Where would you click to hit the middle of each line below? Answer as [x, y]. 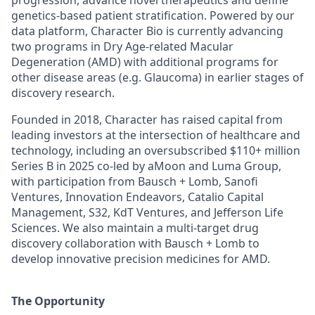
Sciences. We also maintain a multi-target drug [135, 228]
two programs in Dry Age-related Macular [122, 47]
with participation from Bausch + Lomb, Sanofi [135, 182]
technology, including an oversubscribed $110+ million [156, 151]
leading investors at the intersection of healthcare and [156, 135]
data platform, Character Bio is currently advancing [147, 31]
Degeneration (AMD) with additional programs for [145, 62]
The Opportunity [58, 301]
